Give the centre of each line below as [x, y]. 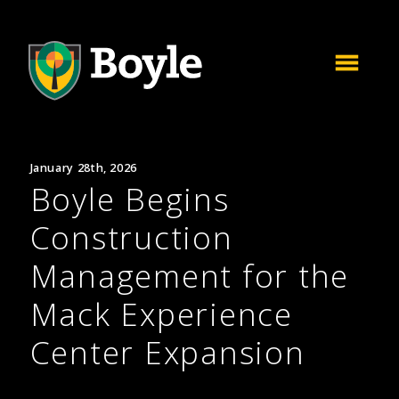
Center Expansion [167, 352]
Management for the [190, 275]
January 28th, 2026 [83, 167]
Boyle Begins [130, 199]
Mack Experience [161, 313]
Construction [131, 237]
